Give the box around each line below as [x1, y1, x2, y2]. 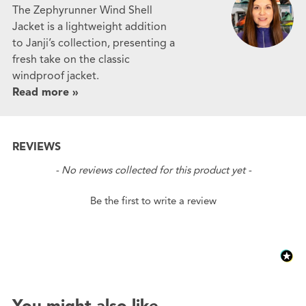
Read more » [12, 85, 79, 100]
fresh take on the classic [12, 53, 130, 67]
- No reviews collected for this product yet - [55, 164, 251, 177]
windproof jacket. [12, 69, 99, 83]
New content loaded [11, 161, 113, 176]
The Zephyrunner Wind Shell [12, 3, 152, 18]
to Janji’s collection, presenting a [12, 36, 175, 51]
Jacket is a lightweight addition [12, 20, 167, 34]
